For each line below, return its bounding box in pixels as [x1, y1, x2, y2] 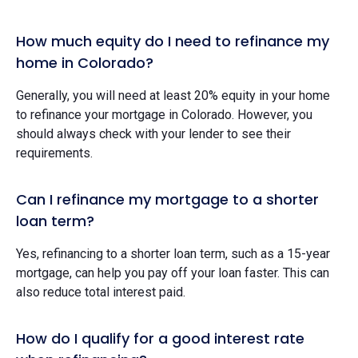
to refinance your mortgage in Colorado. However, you [16, 106, 312, 122]
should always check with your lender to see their [16, 125, 291, 141]
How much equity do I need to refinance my [16, 30, 329, 51]
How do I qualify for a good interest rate [16, 328, 304, 348]
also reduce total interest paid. [16, 284, 185, 300]
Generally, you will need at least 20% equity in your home [16, 87, 330, 103]
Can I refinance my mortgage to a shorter [16, 189, 319, 209]
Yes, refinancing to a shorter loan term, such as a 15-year [16, 245, 330, 261]
